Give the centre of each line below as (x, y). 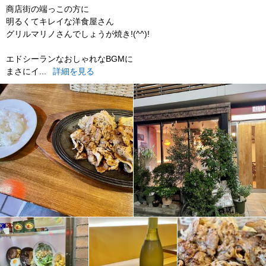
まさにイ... (27, 72)
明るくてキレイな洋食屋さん (60, 22)
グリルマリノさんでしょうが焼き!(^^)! (78, 34)
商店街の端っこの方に (47, 9)
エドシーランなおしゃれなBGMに (69, 59)
